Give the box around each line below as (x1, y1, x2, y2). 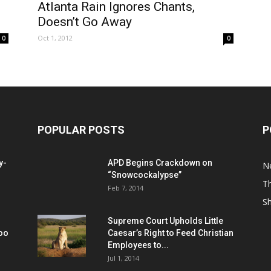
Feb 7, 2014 (108, 183, 143, 193)
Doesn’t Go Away (38, 14, 132, 29)
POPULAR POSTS (38, 123, 125, 137)
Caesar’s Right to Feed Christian (108, 228, 233, 238)
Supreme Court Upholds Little (108, 216, 223, 226)
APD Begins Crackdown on (108, 158, 212, 168)
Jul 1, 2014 (108, 253, 139, 263)
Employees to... (108, 240, 169, 250)
